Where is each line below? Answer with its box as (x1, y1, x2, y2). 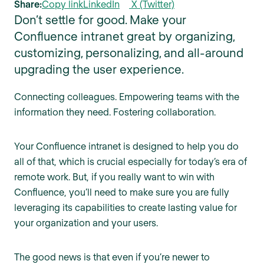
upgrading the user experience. (14, 62, 184, 77)
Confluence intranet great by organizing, (14, 29, 235, 44)
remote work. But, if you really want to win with (14, 171, 214, 183)
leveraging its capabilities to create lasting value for (14, 202, 237, 213)
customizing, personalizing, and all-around (14, 45, 243, 60)
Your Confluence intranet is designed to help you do (14, 140, 239, 152)
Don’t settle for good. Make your (14, 12, 186, 27)
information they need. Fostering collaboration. (14, 106, 216, 118)
